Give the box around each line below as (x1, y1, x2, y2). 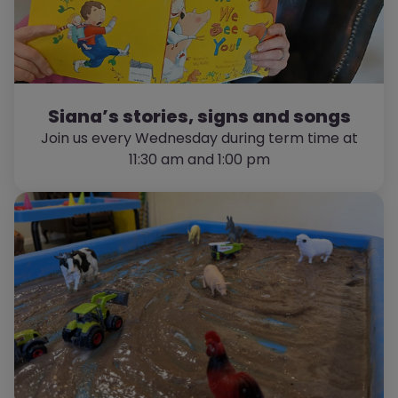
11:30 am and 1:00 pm (128, 149, 270, 170)
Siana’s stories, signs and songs (47, 104, 351, 129)
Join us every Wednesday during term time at (40, 128, 358, 148)
